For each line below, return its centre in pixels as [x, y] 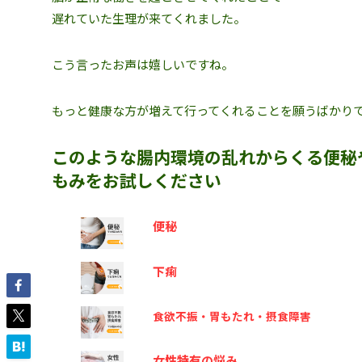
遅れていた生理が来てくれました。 [149, 18]
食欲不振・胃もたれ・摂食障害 [232, 316]
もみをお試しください [137, 180]
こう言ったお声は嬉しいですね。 [143, 64]
